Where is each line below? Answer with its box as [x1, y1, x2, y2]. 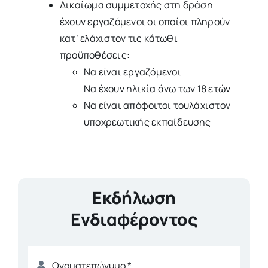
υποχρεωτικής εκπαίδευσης [83, 115, 211, 129]
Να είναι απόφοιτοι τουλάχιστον [83, 98, 231, 112]
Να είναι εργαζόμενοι [83, 65, 181, 78]
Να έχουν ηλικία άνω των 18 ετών [83, 81, 231, 95]
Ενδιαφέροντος [71, 207, 197, 230]
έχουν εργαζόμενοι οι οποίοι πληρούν [59, 14, 230, 28]
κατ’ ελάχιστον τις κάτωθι [59, 31, 178, 45]
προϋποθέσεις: [59, 48, 130, 62]
